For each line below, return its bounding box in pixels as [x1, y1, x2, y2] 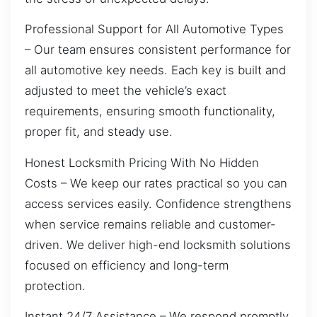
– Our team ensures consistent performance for [25, 42, 291, 57]
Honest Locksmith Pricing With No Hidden [25, 155, 259, 170]
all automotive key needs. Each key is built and [25, 63, 286, 78]
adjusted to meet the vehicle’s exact [25, 83, 226, 98]
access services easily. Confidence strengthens [25, 196, 292, 211]
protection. [25, 278, 86, 293]
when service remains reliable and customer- [25, 217, 276, 231]
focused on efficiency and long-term [25, 258, 229, 272]
